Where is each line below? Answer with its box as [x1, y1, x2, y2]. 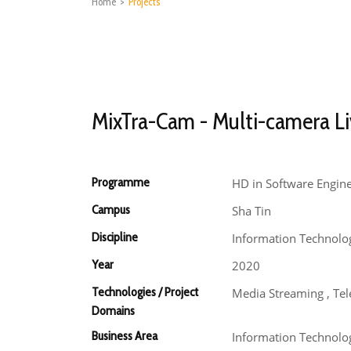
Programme [92, 175, 150, 190]
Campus [92, 202, 130, 217]
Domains [92, 303, 135, 318]
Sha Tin [231, 203, 271, 219]
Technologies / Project [92, 284, 198, 299]
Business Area [92, 328, 157, 343]
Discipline [92, 230, 138, 244]
